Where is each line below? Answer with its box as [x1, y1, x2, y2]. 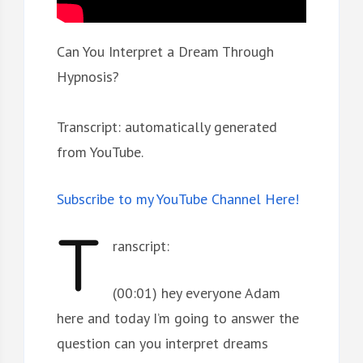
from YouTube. [56, 142, 143, 161]
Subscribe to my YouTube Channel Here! [56, 189, 299, 208]
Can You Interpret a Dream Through [56, 41, 274, 61]
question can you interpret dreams [56, 333, 268, 352]
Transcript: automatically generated [56, 117, 277, 136]
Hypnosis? [56, 66, 119, 86]
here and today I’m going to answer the [56, 308, 299, 327]
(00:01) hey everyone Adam [112, 283, 280, 302]
